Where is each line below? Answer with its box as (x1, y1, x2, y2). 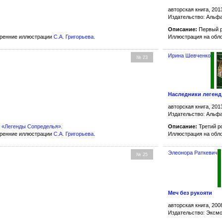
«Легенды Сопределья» (1, 123, 61, 129)
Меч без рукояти (168, 190, 213, 196)
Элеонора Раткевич (168, 149, 218, 156)
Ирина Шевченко (168, 53, 211, 59)
